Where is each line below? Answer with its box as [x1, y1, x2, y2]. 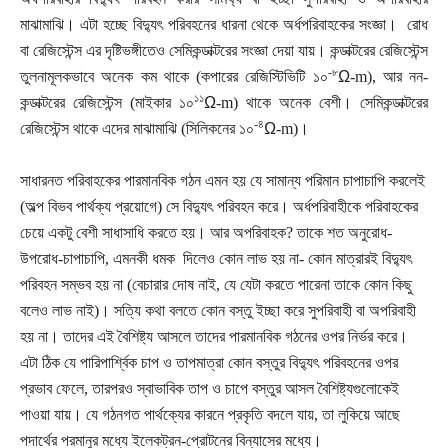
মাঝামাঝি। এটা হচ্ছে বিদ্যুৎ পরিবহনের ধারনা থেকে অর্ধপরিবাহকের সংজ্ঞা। [20, 16, 398, 33]
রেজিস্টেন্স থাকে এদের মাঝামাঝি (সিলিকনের [20, 120, 239, 137]
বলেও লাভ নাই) [20, 302, 99, 319]
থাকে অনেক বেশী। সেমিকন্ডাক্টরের [238, 94, 428, 111]
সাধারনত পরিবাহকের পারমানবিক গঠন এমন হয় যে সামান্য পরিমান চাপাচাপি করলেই [20, 172, 425, 189]
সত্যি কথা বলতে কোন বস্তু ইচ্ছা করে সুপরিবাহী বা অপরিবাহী [114, 302, 416, 319]
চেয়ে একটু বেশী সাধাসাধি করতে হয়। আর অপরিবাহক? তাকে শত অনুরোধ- [20, 224, 392, 241]
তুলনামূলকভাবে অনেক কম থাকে [20, 68, 189, 85]
